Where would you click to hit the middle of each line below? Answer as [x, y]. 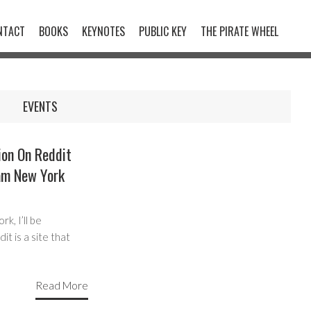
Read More [62, 285]
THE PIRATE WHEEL [239, 31]
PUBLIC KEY [163, 31]
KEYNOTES [103, 31]
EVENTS [40, 106]
